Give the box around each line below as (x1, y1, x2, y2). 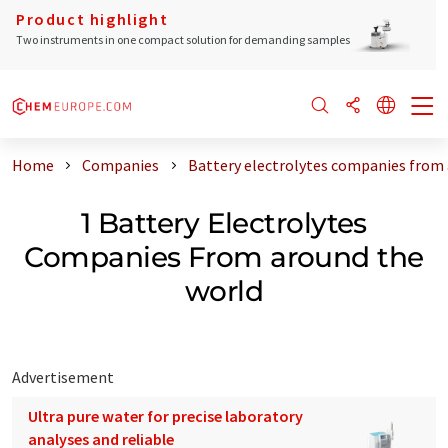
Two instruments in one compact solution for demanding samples (16, 32, 350, 47)
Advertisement (12, 366, 114, 387)
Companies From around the (24, 239, 424, 274)
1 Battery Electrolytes (81, 205, 367, 240)
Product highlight (16, 9, 169, 29)
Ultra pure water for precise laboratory (28, 405, 303, 426)
